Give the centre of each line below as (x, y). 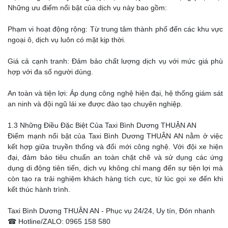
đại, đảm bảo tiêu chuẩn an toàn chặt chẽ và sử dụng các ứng (115, 158)
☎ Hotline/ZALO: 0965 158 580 (59, 222)
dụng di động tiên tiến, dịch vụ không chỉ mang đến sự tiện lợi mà (115, 168)
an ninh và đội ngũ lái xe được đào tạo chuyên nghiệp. (95, 104)
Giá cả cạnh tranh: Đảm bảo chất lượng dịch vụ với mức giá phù (115, 61)
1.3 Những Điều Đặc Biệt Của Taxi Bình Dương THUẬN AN (102, 125)
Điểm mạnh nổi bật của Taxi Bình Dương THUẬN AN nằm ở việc (115, 136)
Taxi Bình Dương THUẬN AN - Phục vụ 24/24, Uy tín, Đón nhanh (111, 211)
